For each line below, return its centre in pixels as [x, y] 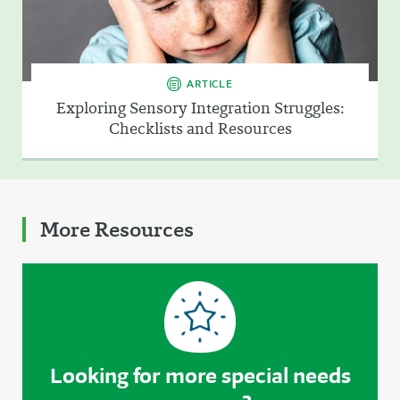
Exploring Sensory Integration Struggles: [200, 108]
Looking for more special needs [200, 376]
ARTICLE [210, 84]
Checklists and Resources [200, 129]
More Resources [117, 230]
